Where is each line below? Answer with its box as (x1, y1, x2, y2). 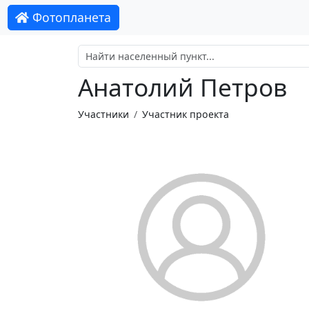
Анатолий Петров (77, 70, 287, 104)
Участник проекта (141, 107, 229, 121)
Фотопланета (29, 9, 112, 26)
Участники (77, 107, 129, 121)
